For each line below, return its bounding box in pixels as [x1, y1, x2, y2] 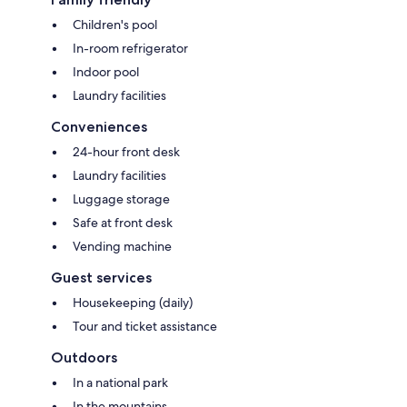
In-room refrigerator [73, 40, 188, 57]
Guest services [51, 269, 152, 287]
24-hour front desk [73, 144, 180, 161]
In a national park [73, 374, 168, 392]
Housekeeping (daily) [73, 294, 193, 312]
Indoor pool [73, 64, 139, 81]
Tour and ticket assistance [73, 318, 217, 335]
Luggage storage [73, 191, 170, 208]
